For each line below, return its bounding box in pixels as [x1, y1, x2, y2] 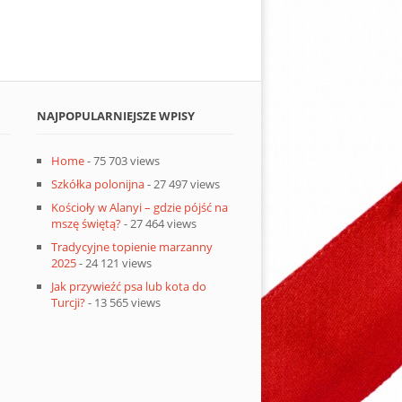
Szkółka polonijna [51, 175, 145, 192]
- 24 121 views [76, 254, 153, 271]
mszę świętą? [51, 214, 122, 232]
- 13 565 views [85, 293, 162, 310]
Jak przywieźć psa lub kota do [51, 277, 207, 294]
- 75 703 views [84, 152, 161, 169]
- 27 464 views [121, 214, 197, 232]
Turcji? [51, 293, 86, 310]
